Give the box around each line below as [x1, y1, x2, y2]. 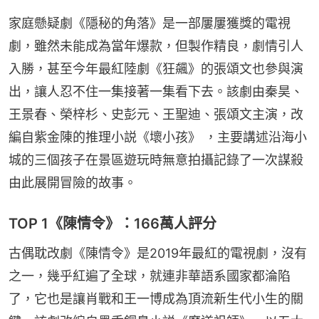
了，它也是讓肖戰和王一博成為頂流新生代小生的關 [9, 291, 303, 306]
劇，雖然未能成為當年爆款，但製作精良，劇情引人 [9, 38, 303, 53]
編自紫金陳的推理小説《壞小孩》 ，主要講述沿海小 [9, 129, 307, 145]
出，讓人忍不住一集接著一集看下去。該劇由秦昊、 [9, 83, 303, 99]
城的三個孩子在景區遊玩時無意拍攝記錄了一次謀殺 [9, 152, 303, 167]
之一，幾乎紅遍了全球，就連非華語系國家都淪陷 [9, 268, 291, 283]
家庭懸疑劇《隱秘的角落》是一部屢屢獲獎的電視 [9, 15, 291, 31]
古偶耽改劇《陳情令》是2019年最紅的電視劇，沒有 [9, 245, 307, 261]
